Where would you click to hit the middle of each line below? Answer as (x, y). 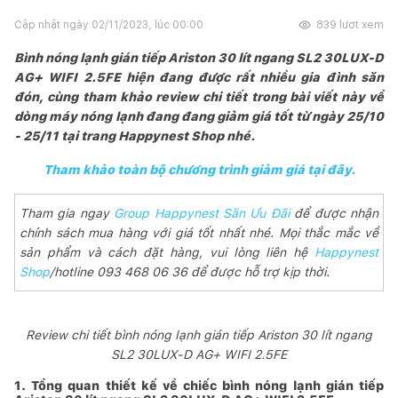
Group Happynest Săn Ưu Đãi (204, 213)
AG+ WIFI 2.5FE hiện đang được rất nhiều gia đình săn (199, 77)
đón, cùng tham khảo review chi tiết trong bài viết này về (199, 96)
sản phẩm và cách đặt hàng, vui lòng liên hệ (167, 252)
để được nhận (337, 213)
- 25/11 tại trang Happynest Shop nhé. (135, 135)
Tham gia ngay (67, 213)
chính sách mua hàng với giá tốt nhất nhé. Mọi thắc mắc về (199, 232)
